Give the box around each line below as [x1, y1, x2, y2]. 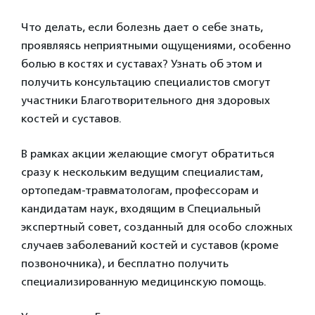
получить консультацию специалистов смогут [21, 75, 271, 89]
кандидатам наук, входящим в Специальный [21, 202, 261, 215]
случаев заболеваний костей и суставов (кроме [21, 238, 278, 252]
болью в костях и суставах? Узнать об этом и [21, 57, 262, 70]
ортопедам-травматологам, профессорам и [21, 184, 259, 197]
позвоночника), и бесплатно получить [21, 257, 229, 270]
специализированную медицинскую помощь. [21, 275, 266, 288]
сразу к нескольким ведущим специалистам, [21, 165, 263, 179]
